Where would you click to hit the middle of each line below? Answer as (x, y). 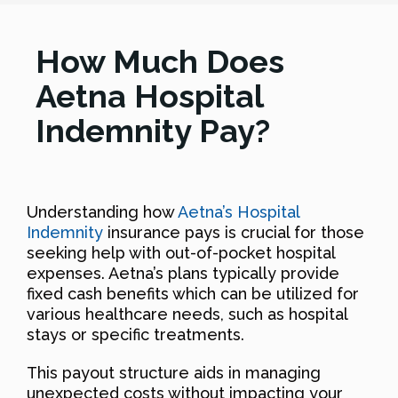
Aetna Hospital (149, 96)
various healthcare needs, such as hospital (187, 314)
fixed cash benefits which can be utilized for (193, 294)
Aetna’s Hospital (239, 212)
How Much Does (160, 62)
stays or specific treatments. (135, 335)
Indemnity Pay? (153, 131)
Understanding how (102, 212)
